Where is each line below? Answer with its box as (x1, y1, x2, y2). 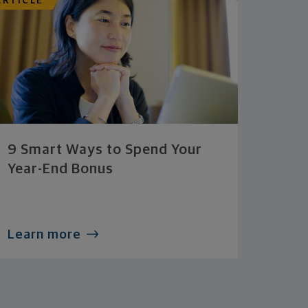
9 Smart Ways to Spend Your (8, 142, 203, 157)
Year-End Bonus (8, 161, 114, 176)
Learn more (8, 228, 82, 241)
